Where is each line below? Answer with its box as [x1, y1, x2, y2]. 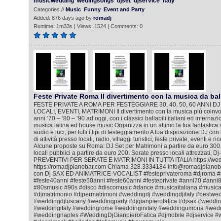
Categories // [33, 6, 66, 12]
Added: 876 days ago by [33, 15, 93, 21]
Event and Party [103, 6, 145, 12]
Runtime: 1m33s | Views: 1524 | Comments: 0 [33, 23, 143, 29]
